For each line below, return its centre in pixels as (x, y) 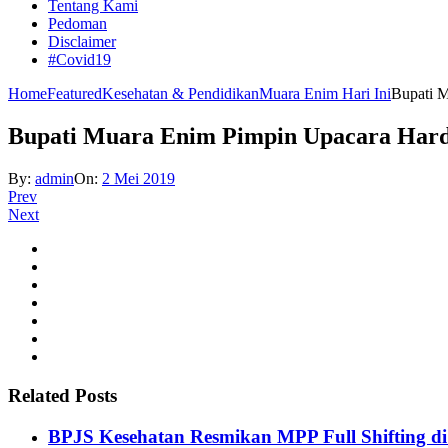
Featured (74, 94)
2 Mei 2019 (138, 179)
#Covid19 (79, 60)
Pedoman (77, 24)
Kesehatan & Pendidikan (180, 94)
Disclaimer (82, 42)
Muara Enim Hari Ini (325, 94)
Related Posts (62, 395)
